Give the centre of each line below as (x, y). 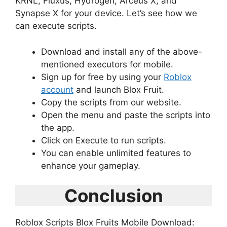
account (57, 89)
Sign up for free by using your (102, 77)
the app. (58, 127)
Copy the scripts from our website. (111, 102)
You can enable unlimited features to (116, 153)
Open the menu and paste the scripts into (126, 115)
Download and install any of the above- (122, 51)
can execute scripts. (56, 26)
